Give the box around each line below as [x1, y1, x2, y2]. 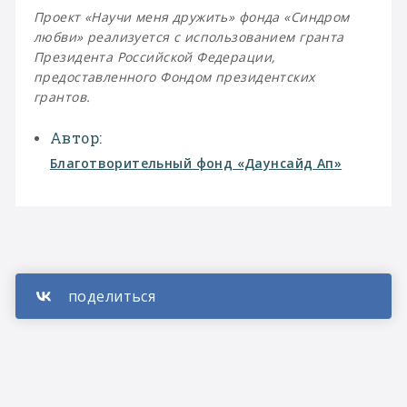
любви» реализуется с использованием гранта [34, 28, 344, 45]
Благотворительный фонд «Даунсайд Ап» [50, 154, 342, 173]
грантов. [34, 88, 91, 105]
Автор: [50, 128, 103, 148]
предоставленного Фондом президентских [34, 68, 315, 85]
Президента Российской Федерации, [34, 48, 276, 65]
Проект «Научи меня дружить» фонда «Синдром [34, 8, 350, 25]
